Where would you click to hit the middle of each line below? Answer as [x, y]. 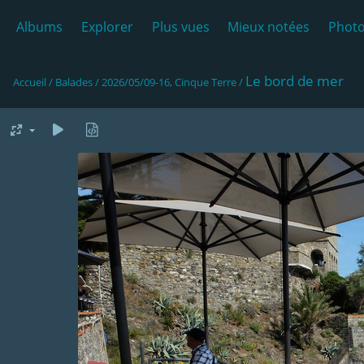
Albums [39, 27]
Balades [74, 82]
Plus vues [180, 27]
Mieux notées [269, 27]
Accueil [30, 82]
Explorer [107, 27]
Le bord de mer [295, 81]
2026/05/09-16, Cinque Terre [169, 82]
